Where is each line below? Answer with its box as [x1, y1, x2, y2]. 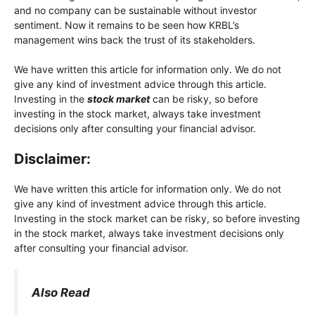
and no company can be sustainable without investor [14, 4, 257, 16]
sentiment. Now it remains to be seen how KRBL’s [14, 18, 239, 31]
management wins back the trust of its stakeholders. [14, 33, 255, 46]
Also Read [32, 285, 90, 300]
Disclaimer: [14, 150, 91, 167]
